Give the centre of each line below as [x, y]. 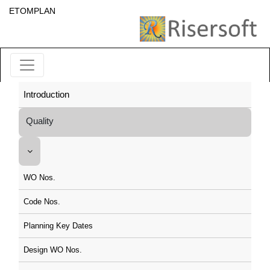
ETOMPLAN [32, 11]
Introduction [46, 94]
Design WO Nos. [53, 250]
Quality [40, 121]
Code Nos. [42, 202]
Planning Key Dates [58, 226]
